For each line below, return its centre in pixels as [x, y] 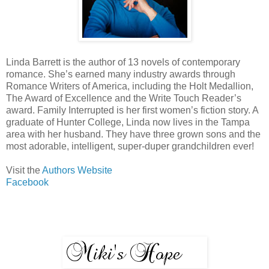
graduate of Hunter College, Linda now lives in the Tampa [128, 122]
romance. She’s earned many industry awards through [121, 74]
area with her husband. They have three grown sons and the [133, 134]
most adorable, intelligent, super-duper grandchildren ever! [130, 146]
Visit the [24, 170]
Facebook [27, 182]
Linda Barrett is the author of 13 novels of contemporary [123, 62]
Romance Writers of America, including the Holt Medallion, [130, 86]
